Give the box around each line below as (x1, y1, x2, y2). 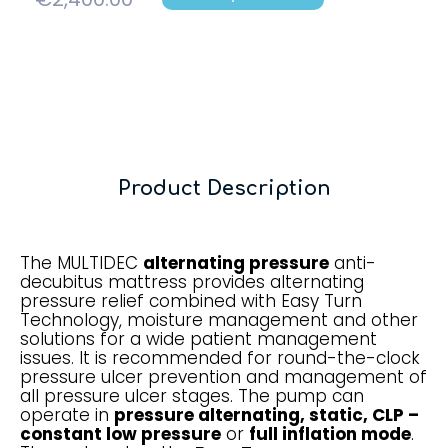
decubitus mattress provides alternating (20, 270, 364, 294)
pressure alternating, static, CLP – (114, 403, 419, 427)
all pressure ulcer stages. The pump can (20, 384, 364, 408)
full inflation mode (249, 422, 411, 446)
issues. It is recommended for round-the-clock (20, 346, 420, 370)
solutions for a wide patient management (20, 327, 377, 351)
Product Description (117, 177, 331, 200)
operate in (20, 403, 114, 427)
